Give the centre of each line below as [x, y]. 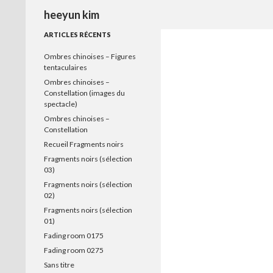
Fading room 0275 [74, 250]
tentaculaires [66, 67]
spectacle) [61, 104]
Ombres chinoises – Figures [90, 56]
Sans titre [59, 265]
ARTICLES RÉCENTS [77, 34]
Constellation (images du [84, 93]
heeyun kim [72, 15]
